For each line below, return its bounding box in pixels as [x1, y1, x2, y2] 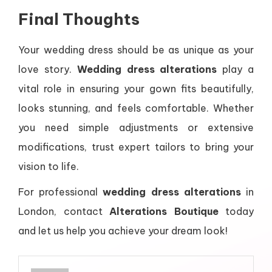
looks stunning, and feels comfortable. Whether [18, 102, 254, 114]
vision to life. [18, 160, 79, 172]
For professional [18, 186, 103, 198]
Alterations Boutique [109, 205, 219, 217]
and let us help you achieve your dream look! [18, 225, 228, 237]
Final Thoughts [18, 9, 140, 29]
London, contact [18, 205, 109, 217]
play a [217, 63, 254, 75]
